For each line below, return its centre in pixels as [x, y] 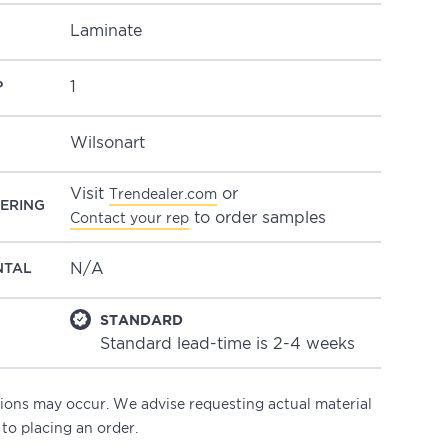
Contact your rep [129, 218]
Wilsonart [107, 143]
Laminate [105, 31]
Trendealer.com [162, 194]
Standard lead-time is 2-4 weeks [227, 344]
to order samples [257, 218]
